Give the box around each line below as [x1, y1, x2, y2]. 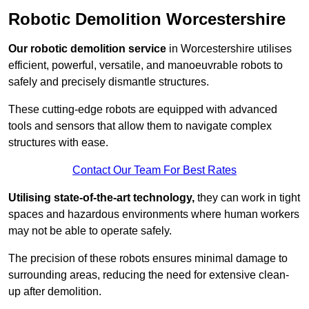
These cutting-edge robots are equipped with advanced [8, 103, 277, 116]
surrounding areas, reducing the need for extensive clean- [8, 269, 289, 281]
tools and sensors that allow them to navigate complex [8, 120, 272, 132]
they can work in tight [195, 192, 300, 204]
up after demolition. [8, 286, 101, 298]
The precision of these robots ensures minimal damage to [8, 252, 288, 265]
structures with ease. [8, 137, 108, 149]
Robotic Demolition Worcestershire [8, 10, 286, 29]
